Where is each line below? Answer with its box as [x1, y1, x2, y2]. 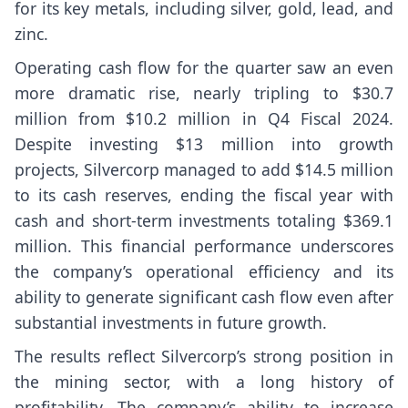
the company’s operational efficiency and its [15, 260, 393, 282]
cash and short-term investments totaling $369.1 [15, 209, 393, 231]
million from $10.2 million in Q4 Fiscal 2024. [15, 107, 393, 129]
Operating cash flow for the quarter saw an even [15, 56, 393, 78]
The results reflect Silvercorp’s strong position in [15, 344, 393, 367]
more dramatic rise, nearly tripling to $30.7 [15, 81, 393, 104]
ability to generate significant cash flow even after [15, 285, 393, 308]
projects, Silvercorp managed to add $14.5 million [15, 158, 393, 180]
